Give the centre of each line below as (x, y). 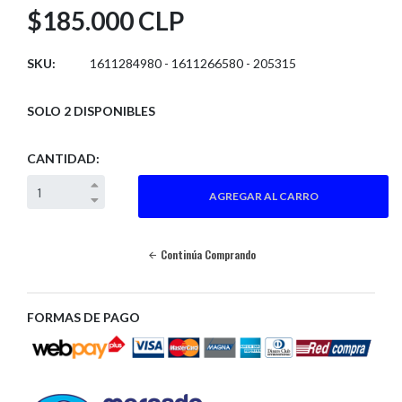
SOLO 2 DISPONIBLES (91, 111)
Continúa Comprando (206, 255)
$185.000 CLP (105, 21)
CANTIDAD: (63, 159)
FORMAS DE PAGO (83, 318)
